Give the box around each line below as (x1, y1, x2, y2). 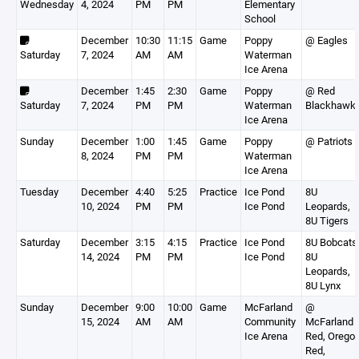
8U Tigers (305, 213, 349, 228)
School (244, 11, 276, 26)
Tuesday (20, 184, 58, 199)
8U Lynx (305, 278, 341, 292)
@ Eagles (305, 33, 348, 47)
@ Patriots (305, 134, 353, 148)
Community (244, 314, 296, 329)
